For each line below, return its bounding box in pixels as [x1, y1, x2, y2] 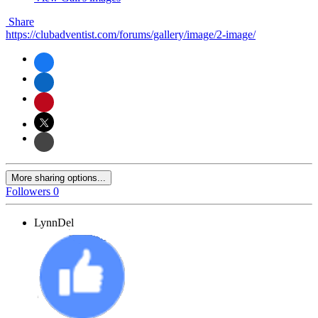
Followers [6, 185, 50, 198]
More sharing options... [11, 172, 106, 184]
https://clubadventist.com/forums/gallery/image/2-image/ [6, 28, 256, 41]
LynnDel [34, 216, 74, 229]
